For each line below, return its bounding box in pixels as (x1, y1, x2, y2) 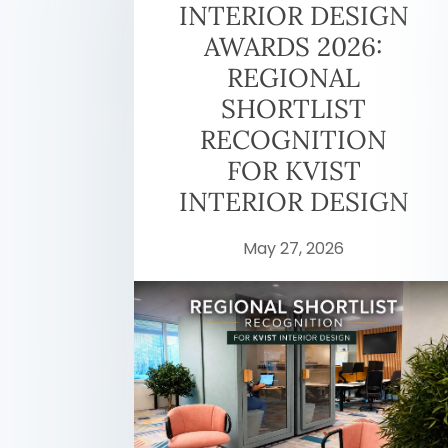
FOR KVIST (226, 153, 361, 187)
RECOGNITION (200, 122, 388, 156)
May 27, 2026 (243, 236, 345, 260)
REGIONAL (227, 60, 361, 94)
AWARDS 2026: (204, 29, 384, 63)
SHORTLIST (221, 91, 367, 125)
